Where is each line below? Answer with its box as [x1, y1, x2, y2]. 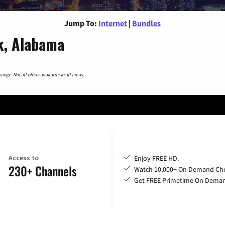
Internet [98, 18, 127, 28]
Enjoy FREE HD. [134, 153, 179, 163]
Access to [8, 153, 39, 163]
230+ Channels [8, 162, 77, 180]
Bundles [132, 18, 161, 28]
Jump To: [64, 18, 97, 28]
